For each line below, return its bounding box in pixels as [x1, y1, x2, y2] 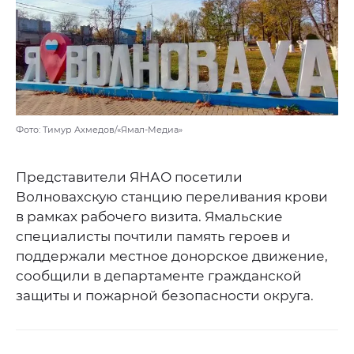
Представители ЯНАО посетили [16, 169, 243, 186]
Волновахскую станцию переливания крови [16, 189, 328, 205]
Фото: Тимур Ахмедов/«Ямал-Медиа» [16, 124, 183, 136]
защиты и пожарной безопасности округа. [16, 288, 314, 304]
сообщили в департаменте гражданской [16, 268, 302, 284]
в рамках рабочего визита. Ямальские [16, 209, 283, 225]
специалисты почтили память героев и [16, 228, 291, 245]
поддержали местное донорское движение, [16, 248, 328, 265]
